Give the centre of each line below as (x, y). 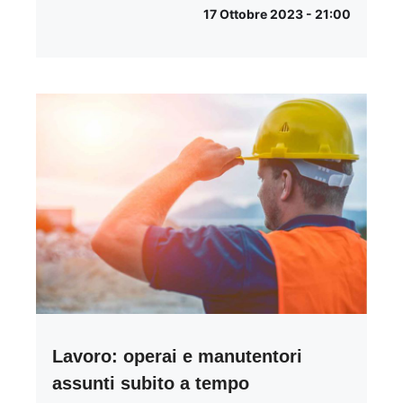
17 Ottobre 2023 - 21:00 (277, 13)
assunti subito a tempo (151, 383)
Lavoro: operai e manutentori (177, 356)
